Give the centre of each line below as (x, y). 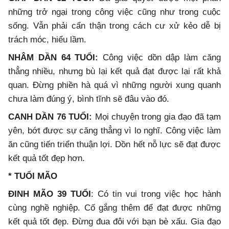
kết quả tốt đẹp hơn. (47, 158)
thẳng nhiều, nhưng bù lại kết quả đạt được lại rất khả (114, 72)
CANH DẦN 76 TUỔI (49, 117)
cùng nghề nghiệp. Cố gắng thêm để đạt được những (114, 208)
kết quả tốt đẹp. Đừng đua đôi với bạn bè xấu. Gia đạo (114, 222)
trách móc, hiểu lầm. (47, 40)
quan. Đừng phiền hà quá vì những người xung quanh (114, 85)
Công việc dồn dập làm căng (160, 58)
